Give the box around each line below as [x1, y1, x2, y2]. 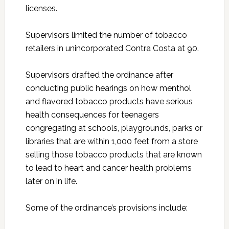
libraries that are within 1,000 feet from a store [25, 136, 198, 146]
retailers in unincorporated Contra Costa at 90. [25, 43, 199, 53]
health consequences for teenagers [25, 110, 159, 120]
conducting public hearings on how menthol [25, 83, 191, 93]
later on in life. [25, 176, 77, 186]
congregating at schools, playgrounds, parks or [25, 123, 202, 133]
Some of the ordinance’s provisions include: [25, 203, 188, 213]
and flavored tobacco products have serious [25, 97, 193, 106]
